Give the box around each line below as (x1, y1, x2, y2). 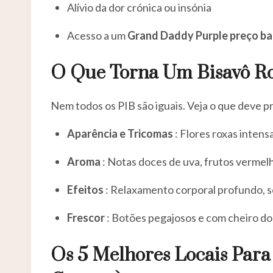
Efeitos (67, 182, 104, 196)
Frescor (67, 210, 105, 224)
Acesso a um (67, 28, 127, 42)
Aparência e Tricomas (67, 126, 173, 140)
